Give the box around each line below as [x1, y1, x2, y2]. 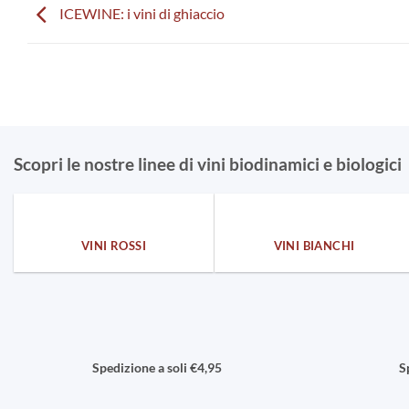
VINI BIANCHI [273, 237, 355, 253]
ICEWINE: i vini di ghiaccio [57, 5, 225, 23]
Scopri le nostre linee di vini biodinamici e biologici [14, 153, 402, 175]
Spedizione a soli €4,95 [91, 359, 222, 375]
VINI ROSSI [81, 237, 146, 253]
